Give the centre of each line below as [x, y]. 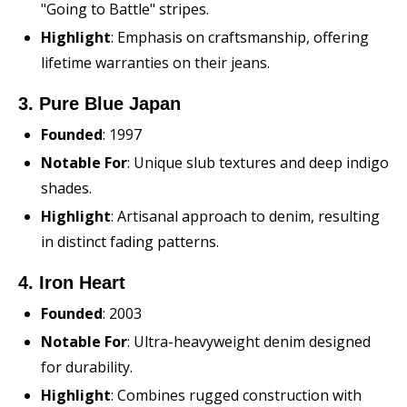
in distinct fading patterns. [130, 242]
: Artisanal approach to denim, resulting [245, 216]
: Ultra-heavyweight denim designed [249, 342]
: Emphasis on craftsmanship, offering [240, 37]
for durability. [87, 367]
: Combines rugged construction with [236, 395]
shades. [66, 188]
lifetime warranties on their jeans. [155, 63]
